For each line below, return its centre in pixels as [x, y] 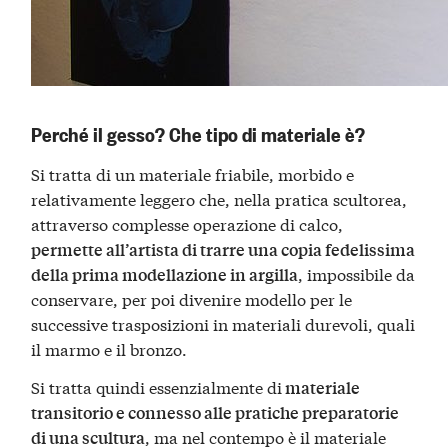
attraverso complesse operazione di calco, [187, 224]
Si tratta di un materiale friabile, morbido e [193, 174]
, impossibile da [357, 274]
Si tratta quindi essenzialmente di [157, 386]
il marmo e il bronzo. [109, 349]
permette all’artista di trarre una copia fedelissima [223, 250]
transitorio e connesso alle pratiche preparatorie [215, 412]
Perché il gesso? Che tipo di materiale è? [198, 134]
